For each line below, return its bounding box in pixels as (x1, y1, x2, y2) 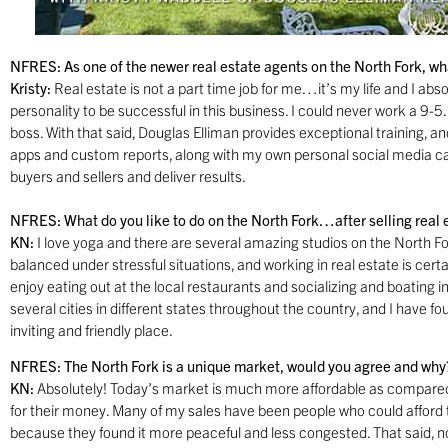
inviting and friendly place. (10, 319, 173, 339)
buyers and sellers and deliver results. (10, 165, 246, 185)
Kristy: (10, 77, 51, 97)
